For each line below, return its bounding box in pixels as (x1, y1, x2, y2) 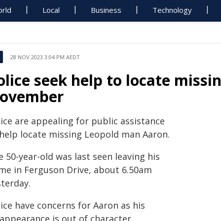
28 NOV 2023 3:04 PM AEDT (10, 53, 80, 61)
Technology (152, 5, 192, 15)
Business (91, 5, 122, 15)
